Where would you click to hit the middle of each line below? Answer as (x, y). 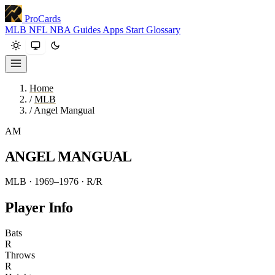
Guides (88, 30)
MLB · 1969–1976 (43, 181)
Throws (20, 255)
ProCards (43, 19)
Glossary (163, 30)
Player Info (39, 207)
